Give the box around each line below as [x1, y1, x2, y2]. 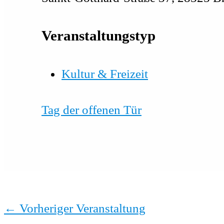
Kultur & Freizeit [61, 67, 148, 81]
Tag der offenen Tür [41, 103, 141, 117]
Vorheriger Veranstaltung [16, 201, 145, 215]
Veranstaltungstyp [41, 27, 155, 43]
